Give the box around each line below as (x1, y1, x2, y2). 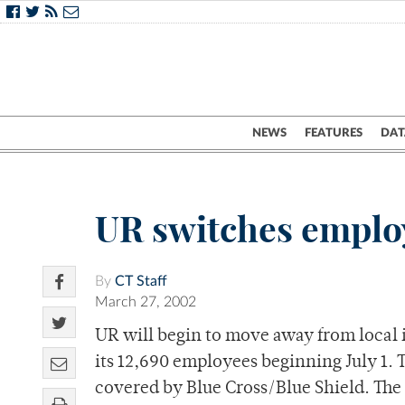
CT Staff (115, 274, 167, 289)
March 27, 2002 (95, 295, 196, 310)
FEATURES (305, 127, 363, 139)
